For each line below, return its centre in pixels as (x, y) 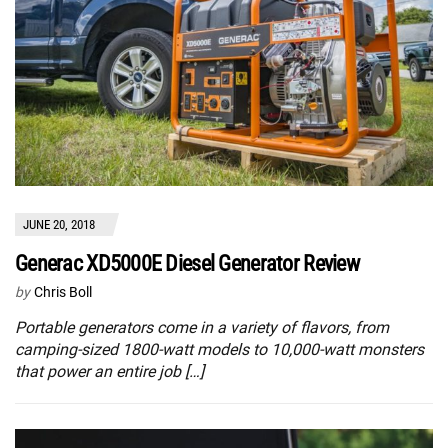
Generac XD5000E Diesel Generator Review (187, 264)
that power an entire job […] (109, 372)
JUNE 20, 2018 (59, 225)
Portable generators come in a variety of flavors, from (202, 328)
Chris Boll (63, 292)
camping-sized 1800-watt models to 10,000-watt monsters (219, 350)
